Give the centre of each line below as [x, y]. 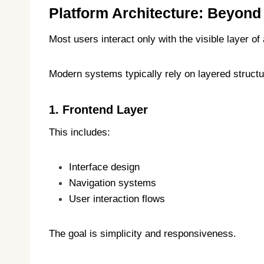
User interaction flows [117, 199]
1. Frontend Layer [98, 110]
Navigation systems [113, 183]
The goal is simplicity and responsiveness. [143, 234]
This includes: [80, 133]
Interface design [104, 167]
